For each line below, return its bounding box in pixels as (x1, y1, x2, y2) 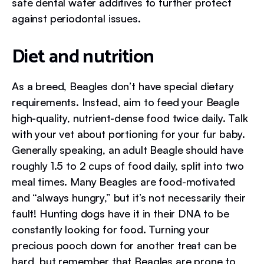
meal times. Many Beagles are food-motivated (12, 175, 236, 188)
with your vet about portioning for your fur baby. (12, 127, 246, 140)
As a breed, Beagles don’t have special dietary (12, 80, 234, 93)
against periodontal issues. (12, 12, 141, 25)
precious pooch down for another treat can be (12, 239, 236, 252)
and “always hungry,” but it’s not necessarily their (12, 191, 246, 204)
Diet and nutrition (12, 42, 154, 72)
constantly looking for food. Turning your (12, 223, 210, 236)
